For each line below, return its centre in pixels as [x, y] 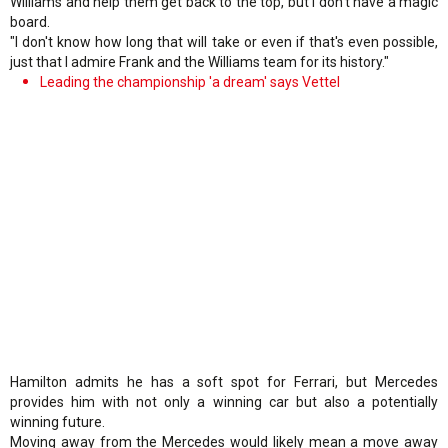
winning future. [57, 421]
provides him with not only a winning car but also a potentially [224, 401]
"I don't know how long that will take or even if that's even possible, [224, 41]
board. [30, 21]
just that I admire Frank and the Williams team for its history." [199, 61]
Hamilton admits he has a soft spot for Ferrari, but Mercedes [224, 381]
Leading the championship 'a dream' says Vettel [190, 81]
